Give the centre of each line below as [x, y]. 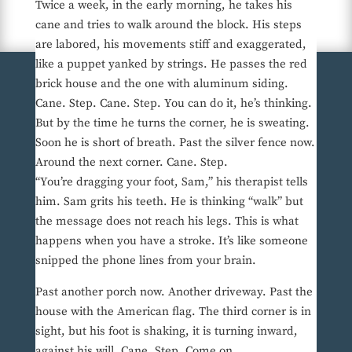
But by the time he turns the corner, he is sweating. [172, 123]
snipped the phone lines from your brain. [145, 261]
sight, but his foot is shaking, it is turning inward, [166, 332]
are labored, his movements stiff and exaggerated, [170, 45]
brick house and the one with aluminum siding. [161, 84]
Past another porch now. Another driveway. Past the [174, 292]
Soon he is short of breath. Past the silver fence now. [175, 143]
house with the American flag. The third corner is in [173, 312]
